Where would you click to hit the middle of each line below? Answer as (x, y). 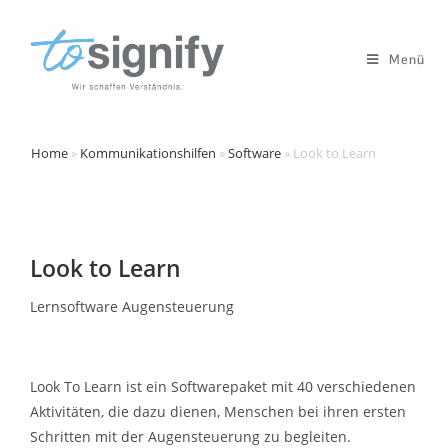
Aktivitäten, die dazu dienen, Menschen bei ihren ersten (218, 411)
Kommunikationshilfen (148, 153)
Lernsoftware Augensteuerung (132, 306)
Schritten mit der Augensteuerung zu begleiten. (190, 436)
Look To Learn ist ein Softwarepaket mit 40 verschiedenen (223, 386)
